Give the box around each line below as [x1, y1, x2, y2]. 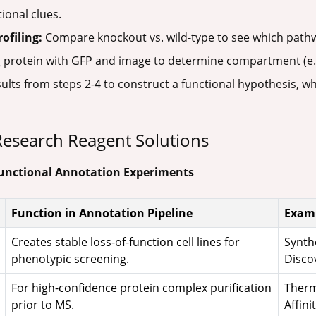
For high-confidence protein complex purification [11, 280, 272, 296]
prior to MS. [11, 297, 74, 313]
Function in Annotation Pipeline [11, 205, 193, 221]
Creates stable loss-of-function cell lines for [11, 234, 240, 250]
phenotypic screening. [11, 251, 129, 267]
